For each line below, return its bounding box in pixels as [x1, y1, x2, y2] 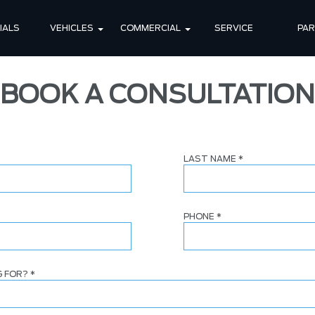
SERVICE [214, 24, 254, 32]
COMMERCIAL [120, 24, 181, 32]
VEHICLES [49, 24, 94, 32]
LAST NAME [184, 155, 238, 163]
